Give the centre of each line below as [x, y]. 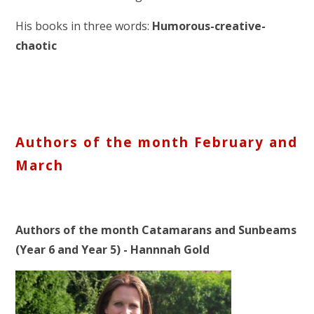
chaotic [36, 45]
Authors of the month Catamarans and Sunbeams [156, 230]
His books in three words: [84, 26]
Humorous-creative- [209, 26]
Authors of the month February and [157, 142]
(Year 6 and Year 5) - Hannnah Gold [113, 250]
